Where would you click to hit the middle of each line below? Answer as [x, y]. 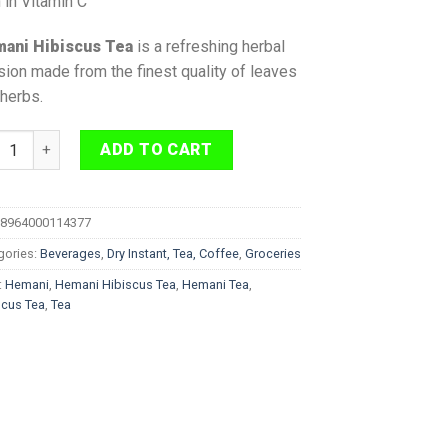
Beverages [70, 254]
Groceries [273, 254]
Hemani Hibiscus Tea [115, 285]
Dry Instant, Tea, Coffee [173, 254]
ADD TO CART [156, 150]
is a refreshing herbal [211, 47]
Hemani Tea [215, 285]
